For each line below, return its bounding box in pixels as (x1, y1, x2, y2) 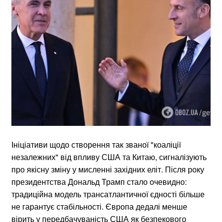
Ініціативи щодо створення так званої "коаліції (11, 138, 181, 150)
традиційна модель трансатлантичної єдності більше (11, 188, 205, 200)
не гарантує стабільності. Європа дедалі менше (11, 200, 187, 212)
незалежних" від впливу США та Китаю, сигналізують (11, 151, 207, 163)
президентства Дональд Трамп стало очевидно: (11, 175, 187, 187)
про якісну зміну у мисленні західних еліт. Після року (11, 163, 204, 175)
